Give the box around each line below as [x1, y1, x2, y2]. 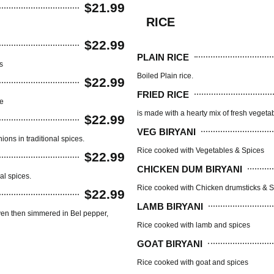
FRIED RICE [137, 89, 189, 100]
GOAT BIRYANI [137, 238, 202, 249]
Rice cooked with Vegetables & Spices [137, 146, 264, 155]
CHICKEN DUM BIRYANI [137, 163, 242, 174]
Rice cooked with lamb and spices [137, 221, 250, 230]
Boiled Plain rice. [137, 72, 193, 81]
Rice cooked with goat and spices [137, 258, 248, 267]
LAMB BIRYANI [137, 201, 203, 212]
